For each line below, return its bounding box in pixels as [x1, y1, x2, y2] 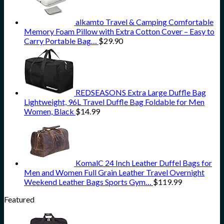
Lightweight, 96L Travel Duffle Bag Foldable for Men [24, 97, 204, 107]
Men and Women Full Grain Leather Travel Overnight [24, 167, 204, 177]
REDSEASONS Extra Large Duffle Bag [75, 87, 206, 97]
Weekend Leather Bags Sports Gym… [24, 177, 151, 187]
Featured [4, 194, 34, 204]
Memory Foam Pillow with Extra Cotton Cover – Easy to [24, 26, 214, 36]
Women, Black [24, 106, 74, 116]
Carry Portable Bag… [24, 36, 97, 46]
